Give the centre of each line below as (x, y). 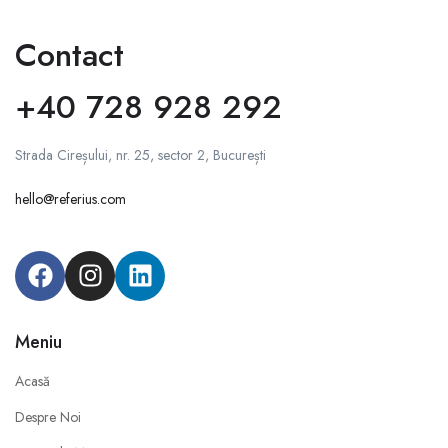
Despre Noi (48, 416)
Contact (69, 54)
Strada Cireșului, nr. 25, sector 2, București (140, 154)
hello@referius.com (70, 198)
